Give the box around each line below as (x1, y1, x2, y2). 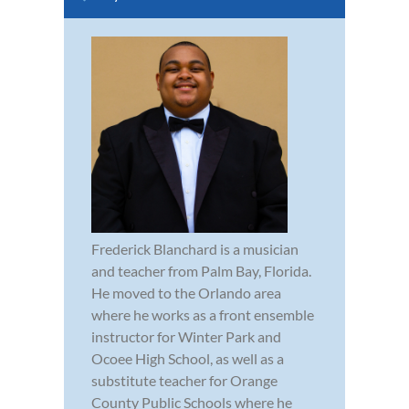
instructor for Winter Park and (91, 328, 281, 346)
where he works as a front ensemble (91, 306, 314, 324)
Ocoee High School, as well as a (91, 350, 284, 368)
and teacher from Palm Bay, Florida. (91, 262, 311, 280)
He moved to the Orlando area (91, 284, 281, 302)
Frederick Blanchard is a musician (91, 240, 299, 258)
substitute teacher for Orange (91, 372, 278, 390)
